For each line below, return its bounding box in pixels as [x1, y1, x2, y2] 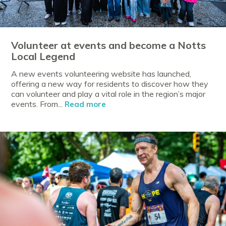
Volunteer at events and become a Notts [11, 39, 206, 52]
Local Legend [11, 50, 76, 63]
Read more [65, 99, 106, 109]
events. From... [11, 99, 65, 109]
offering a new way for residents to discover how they [11, 79, 209, 89]
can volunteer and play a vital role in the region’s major [11, 89, 206, 99]
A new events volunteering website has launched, [11, 69, 192, 79]
